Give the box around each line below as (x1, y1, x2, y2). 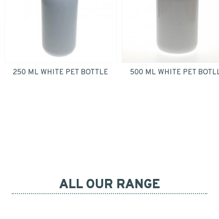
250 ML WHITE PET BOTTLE (13, 67, 109, 77)
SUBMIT (109, 77, 134, 84)
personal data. (35, 4, 85, 14)
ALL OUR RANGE (59, 177, 160, 193)
